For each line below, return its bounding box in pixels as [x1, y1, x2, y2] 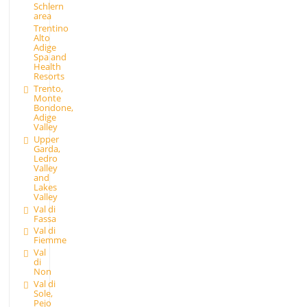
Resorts [33, 70, 64, 83]
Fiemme [33, 234, 66, 247]
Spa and [33, 51, 66, 64]
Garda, [33, 142, 60, 155]
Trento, [33, 82, 63, 95]
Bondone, [33, 101, 73, 114]
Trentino [33, 22, 69, 35]
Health [33, 60, 61, 73]
